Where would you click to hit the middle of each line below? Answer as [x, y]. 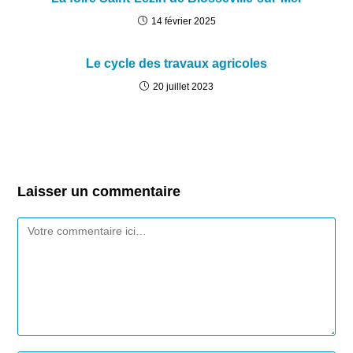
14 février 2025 [183, 21]
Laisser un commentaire [99, 191]
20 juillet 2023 [183, 86]
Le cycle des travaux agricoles [176, 63]
